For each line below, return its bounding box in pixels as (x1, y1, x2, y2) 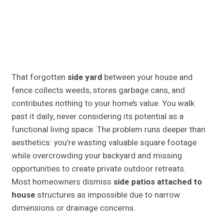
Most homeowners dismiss (12, 176, 113, 188)
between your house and (102, 71, 193, 84)
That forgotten (12, 71, 67, 84)
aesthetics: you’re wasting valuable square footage (12, 137, 197, 149)
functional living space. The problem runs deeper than (12, 124, 205, 136)
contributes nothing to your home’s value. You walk (12, 97, 194, 110)
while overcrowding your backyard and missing (12, 150, 182, 162)
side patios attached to (113, 176, 202, 188)
